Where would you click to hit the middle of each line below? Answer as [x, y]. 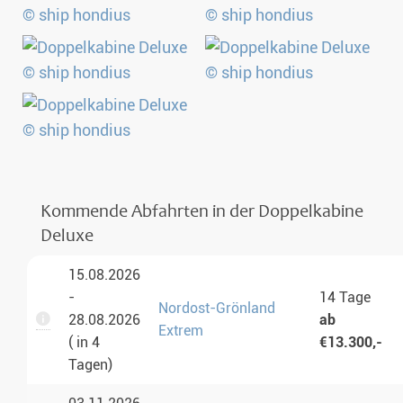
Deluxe [67, 236]
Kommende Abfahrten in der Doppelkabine [202, 212]
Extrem [181, 331]
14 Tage [345, 298]
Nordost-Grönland [217, 309]
